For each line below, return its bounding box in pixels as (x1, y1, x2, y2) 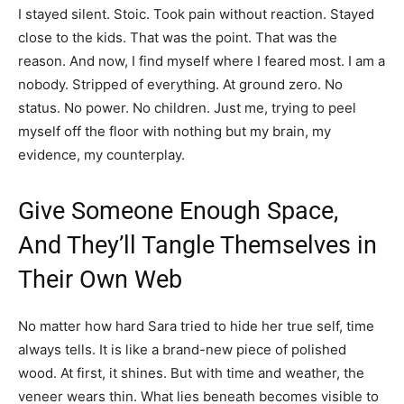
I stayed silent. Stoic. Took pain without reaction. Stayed (18, 5, 374, 23)
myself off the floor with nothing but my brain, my (18, 122, 331, 140)
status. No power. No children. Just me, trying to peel (18, 98, 356, 116)
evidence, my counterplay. (18, 145, 185, 163)
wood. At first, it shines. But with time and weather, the (18, 363, 364, 381)
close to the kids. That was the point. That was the (18, 28, 337, 46)
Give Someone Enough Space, (18, 196, 338, 225)
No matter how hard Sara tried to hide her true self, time (18, 317, 374, 335)
